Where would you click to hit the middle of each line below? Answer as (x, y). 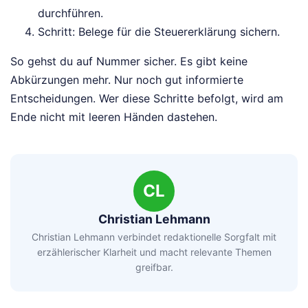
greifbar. (154, 267)
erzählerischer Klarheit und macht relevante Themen (154, 252)
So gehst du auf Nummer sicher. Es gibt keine (129, 61)
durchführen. (70, 13)
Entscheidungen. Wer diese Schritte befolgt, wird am (147, 98)
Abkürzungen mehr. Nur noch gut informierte (127, 79)
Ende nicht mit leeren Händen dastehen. (114, 117)
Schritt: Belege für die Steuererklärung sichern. (159, 31)
